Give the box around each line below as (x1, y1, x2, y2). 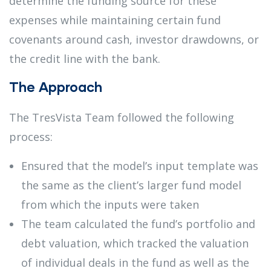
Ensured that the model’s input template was (21, 158, 258, 173)
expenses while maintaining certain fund (9, 12, 221, 27)
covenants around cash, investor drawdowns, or (9, 31, 259, 47)
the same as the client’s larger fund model (21, 177, 241, 192)
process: (9, 129, 53, 144)
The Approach (9, 78, 102, 95)
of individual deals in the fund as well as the (21, 255, 249, 270)
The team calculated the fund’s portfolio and (21, 216, 255, 231)
